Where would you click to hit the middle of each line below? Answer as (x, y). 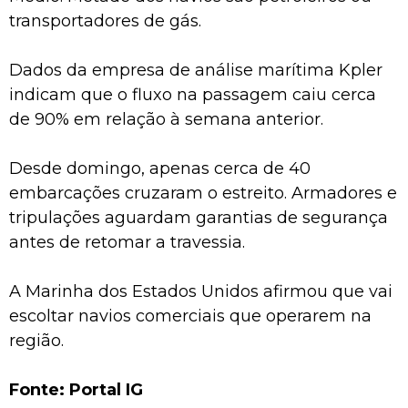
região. (36, 340)
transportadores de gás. (105, 20)
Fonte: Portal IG (76, 389)
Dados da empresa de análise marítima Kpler (196, 70)
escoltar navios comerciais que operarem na (190, 316)
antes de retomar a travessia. (127, 242)
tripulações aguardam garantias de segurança (199, 217)
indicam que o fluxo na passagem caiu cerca (193, 94)
